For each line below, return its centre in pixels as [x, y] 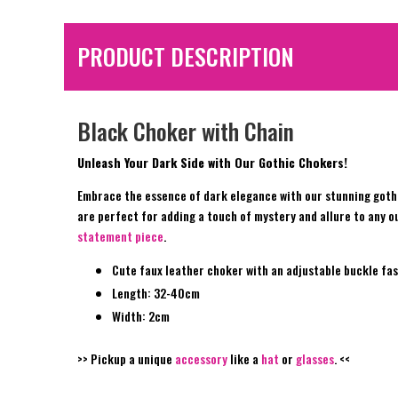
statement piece [120, 236]
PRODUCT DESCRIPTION [186, 57]
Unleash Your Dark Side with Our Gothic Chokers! [212, 163]
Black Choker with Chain [186, 131]
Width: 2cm [141, 316]
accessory [201, 359]
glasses [315, 359]
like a [243, 359]
